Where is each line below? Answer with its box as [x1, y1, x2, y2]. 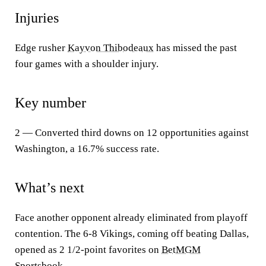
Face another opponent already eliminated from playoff [15, 212, 248, 223]
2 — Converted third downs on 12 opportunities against [15, 127, 249, 138]
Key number [15, 95, 86, 110]
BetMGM [161, 244, 201, 255]
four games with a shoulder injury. [15, 58, 159, 69]
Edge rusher [15, 42, 68, 53]
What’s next [15, 180, 84, 195]
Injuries [15, 10, 59, 26]
